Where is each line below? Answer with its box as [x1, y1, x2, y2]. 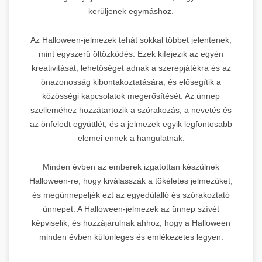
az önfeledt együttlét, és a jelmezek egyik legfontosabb [30, 119, 232, 129]
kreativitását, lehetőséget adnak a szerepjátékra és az [31, 63, 231, 73]
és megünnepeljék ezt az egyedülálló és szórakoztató [32, 189, 230, 199]
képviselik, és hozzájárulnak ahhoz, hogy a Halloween [32, 218, 230, 227]
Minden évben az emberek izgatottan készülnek [43, 161, 219, 171]
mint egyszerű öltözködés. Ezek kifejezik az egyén [39, 49, 223, 58]
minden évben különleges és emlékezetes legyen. [39, 232, 223, 242]
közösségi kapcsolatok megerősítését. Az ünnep [42, 91, 220, 101]
